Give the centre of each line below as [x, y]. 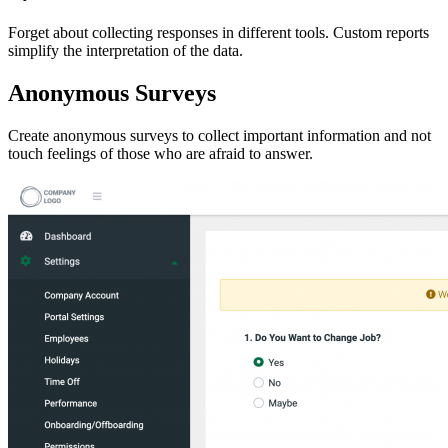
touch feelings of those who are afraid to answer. [162, 154]
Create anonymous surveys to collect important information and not [219, 136]
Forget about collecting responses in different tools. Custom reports [218, 33]
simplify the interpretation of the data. [127, 51]
